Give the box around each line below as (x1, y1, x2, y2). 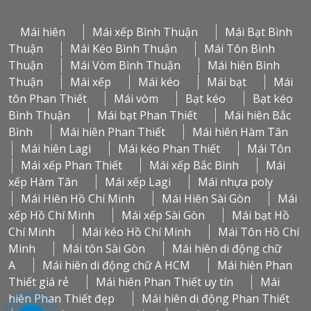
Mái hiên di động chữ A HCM (42, 257, 190, 273)
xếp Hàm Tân (8, 174, 78, 190)
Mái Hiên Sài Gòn (162, 190, 251, 206)
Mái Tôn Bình (204, 40, 275, 56)
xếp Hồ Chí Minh (8, 207, 94, 223)
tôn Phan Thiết (8, 90, 87, 106)
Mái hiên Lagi (21, 140, 91, 156)
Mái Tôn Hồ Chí (218, 224, 299, 239)
